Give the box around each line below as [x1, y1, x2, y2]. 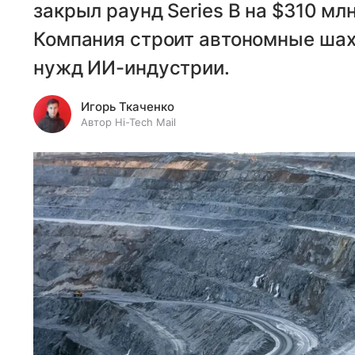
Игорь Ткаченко [81, 98, 174, 114]
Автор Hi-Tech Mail [81, 115, 176, 128]
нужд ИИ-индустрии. [33, 55, 230, 79]
